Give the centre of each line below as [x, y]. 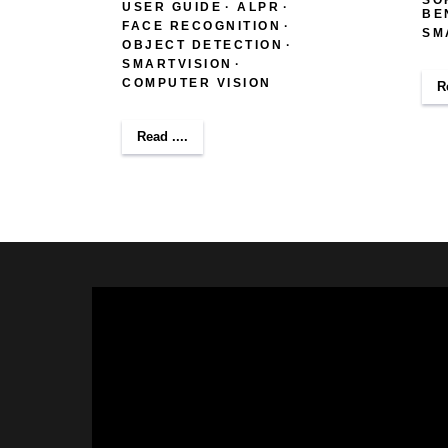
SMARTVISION [177, 63]
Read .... [162, 136]
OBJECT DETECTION [202, 44]
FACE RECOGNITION [201, 25]
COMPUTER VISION [197, 82]
